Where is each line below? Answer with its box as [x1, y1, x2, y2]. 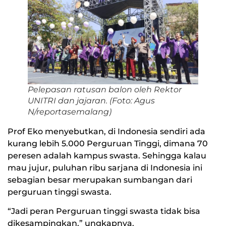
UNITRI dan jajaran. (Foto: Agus [28, 95, 155, 105]
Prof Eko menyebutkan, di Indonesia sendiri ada [8, 126, 205, 136]
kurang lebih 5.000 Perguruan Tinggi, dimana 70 [8, 138, 208, 148]
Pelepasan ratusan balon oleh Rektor [28, 84, 182, 94]
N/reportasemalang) [28, 106, 111, 117]
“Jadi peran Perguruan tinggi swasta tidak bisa [8, 206, 200, 216]
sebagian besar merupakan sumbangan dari [8, 175, 192, 185]
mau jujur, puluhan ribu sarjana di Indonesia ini [8, 162, 202, 173]
